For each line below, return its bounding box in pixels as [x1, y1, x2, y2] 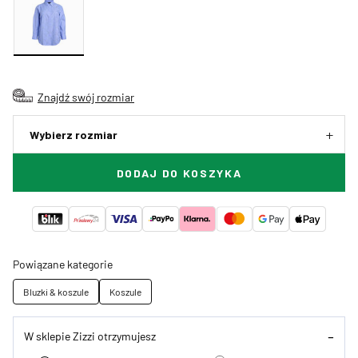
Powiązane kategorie [13, 257, 113, 272]
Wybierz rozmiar [30, 128, 117, 142]
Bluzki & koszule [23, 285, 89, 299]
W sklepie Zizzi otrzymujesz [24, 328, 156, 343]
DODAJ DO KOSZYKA [116, 166, 242, 181]
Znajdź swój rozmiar [38, 89, 134, 105]
